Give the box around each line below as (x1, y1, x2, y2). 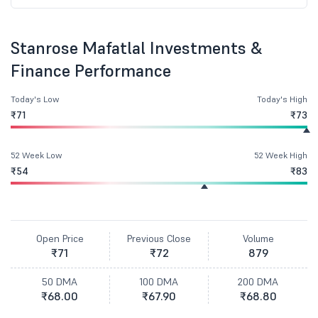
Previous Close (127, 232, 191, 245)
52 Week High (254, 150, 307, 160)
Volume (242, 232, 274, 245)
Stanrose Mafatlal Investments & (11, 37, 263, 59)
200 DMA (238, 275, 279, 288)
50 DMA (42, 275, 78, 288)
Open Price (35, 232, 84, 245)
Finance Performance (11, 60, 171, 82)
